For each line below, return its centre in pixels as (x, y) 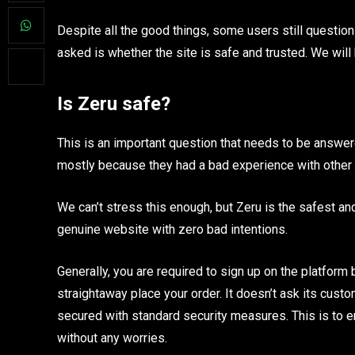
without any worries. (112, 338)
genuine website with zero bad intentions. (172, 229)
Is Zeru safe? (114, 104)
